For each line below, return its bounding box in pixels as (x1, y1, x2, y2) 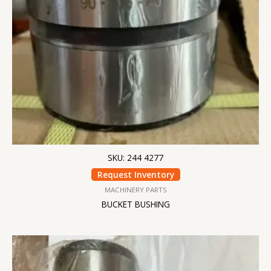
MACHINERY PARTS (104, 184, 167, 194)
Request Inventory (97, 169, 174, 181)
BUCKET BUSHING (101, 198, 170, 210)
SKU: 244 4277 (108, 152, 163, 164)
